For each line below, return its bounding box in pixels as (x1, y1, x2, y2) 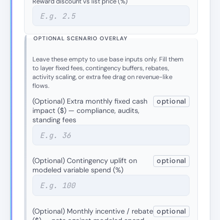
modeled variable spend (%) (32, 165, 123, 175)
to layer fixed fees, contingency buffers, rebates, (32, 64, 169, 73)
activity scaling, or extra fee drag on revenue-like (32, 73, 172, 82)
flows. (32, 82, 50, 90)
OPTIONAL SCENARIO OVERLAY (33, 34, 128, 42)
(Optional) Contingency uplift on (32, 156, 137, 165)
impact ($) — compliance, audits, (32, 106, 139, 115)
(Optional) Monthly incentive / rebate (32, 206, 153, 216)
